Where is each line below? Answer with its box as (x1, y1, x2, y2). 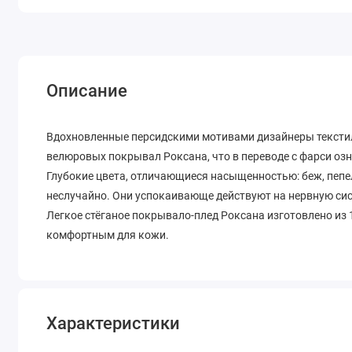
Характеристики (46, 313, 181, 333)
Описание (46, 81, 128, 101)
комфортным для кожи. (46, 228, 170, 241)
